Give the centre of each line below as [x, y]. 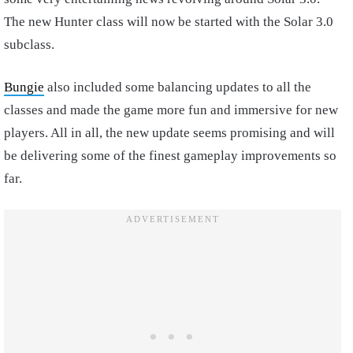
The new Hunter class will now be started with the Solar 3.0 [169, 22]
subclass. [29, 45]
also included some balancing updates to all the [178, 87]
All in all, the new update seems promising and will [193, 133]
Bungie [24, 87]
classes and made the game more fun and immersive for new [171, 110]
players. [27, 133]
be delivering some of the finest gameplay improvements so [170, 156]
